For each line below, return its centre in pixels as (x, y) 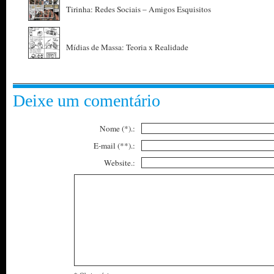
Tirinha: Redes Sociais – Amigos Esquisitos (139, 9)
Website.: (120, 163)
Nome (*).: (117, 128)
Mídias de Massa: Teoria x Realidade (127, 47)
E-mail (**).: (114, 146)
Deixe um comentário (87, 101)
